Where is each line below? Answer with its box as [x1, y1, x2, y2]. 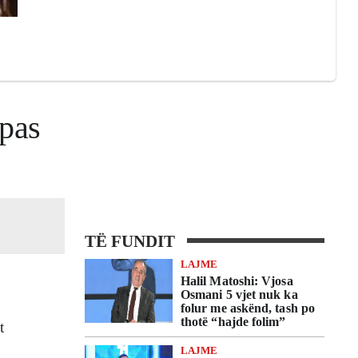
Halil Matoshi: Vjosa [181, 274, 293, 288]
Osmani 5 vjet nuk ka [181, 288, 298, 301]
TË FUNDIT [85, 232, 175, 251]
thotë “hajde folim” [181, 315, 286, 328]
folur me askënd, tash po [181, 301, 315, 315]
